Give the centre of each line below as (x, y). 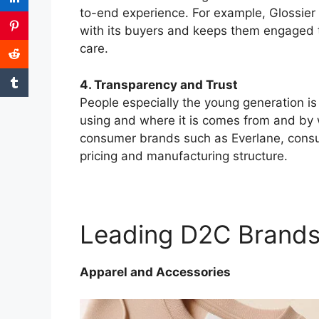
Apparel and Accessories (155, 272)
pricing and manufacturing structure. (184, 156)
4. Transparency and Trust (159, 84)
